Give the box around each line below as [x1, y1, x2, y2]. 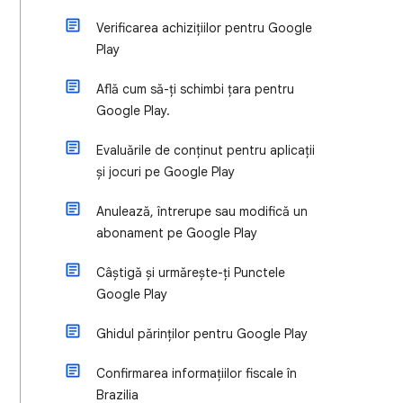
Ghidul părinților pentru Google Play [96, 326, 308, 342]
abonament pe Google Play [96, 225, 257, 241]
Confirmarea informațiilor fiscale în [96, 365, 297, 381]
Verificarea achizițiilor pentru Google [96, 20, 312, 36]
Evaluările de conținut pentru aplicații [96, 142, 315, 158]
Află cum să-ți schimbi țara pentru [96, 81, 294, 97]
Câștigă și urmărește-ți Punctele [96, 264, 285, 281]
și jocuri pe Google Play [96, 164, 235, 180]
